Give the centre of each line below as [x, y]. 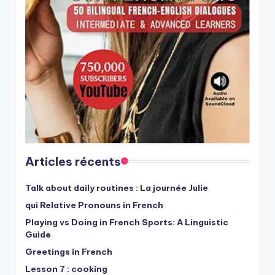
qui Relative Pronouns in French [94, 205]
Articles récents [73, 162]
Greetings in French [70, 252]
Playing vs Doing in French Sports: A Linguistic [127, 223]
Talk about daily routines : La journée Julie [117, 188]
